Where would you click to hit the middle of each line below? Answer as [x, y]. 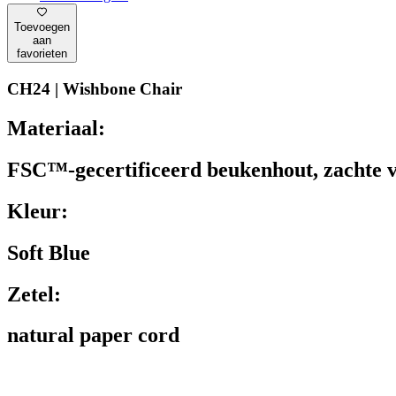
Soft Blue [49, 252]
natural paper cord [93, 335]
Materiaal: [56, 128]
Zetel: [34, 294]
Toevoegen [42, 27]
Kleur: [38, 211]
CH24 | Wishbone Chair [95, 89]
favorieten [42, 54]
